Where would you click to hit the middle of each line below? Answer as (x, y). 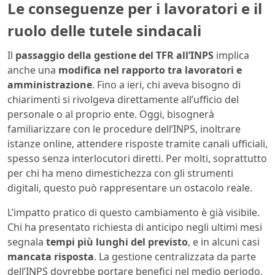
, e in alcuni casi (224, 242)
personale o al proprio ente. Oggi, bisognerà (111, 114)
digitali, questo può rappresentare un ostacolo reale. (130, 188)
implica (231, 55)
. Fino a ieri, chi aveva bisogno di (166, 84)
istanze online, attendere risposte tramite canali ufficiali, (137, 143)
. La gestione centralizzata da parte (175, 256)
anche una (33, 70)
